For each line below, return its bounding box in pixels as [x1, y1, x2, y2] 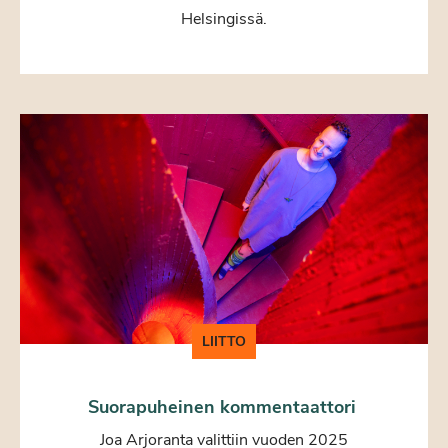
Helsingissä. [181, 7, 267, 30]
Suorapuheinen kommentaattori [87, 394, 361, 419]
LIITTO [202, 331, 246, 351]
